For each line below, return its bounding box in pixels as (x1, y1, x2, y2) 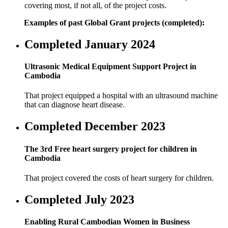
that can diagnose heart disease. (24, 100, 125, 109)
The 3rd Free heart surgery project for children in (24, 144, 197, 153)
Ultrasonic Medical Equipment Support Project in (24, 62, 196, 71)
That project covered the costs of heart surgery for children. (24, 173, 214, 182)
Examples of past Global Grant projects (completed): (23, 18, 205, 27)
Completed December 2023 (24, 120, 165, 133)
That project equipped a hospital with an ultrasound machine (24, 91, 218, 100)
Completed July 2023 (24, 192, 134, 206)
